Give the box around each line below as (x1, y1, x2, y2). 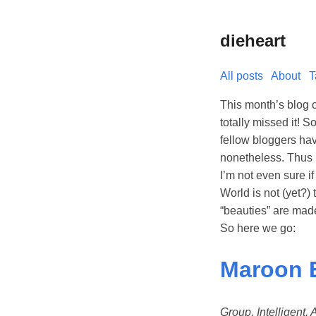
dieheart (220, 30, 286, 50)
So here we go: (220, 221, 296, 234)
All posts (220, 69, 263, 82)
